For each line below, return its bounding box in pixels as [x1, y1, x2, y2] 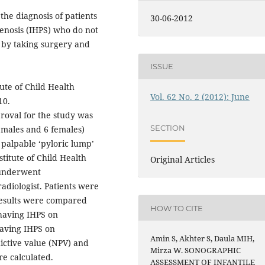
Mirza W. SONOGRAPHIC [150, 245, 241, 256]
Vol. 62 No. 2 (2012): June [150, 91, 250, 102]
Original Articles [150, 154, 215, 166]
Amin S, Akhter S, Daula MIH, [150, 233, 255, 244]
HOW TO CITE [150, 203, 203, 213]
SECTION [150, 122, 186, 132]
